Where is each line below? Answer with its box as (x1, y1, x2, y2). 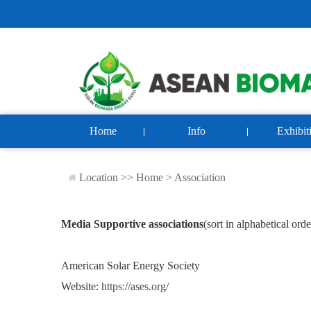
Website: (61, 280, 101, 292)
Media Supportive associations (61, 218, 203, 230)
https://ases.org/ (101, 280, 169, 292)
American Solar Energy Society (61, 260, 200, 271)
